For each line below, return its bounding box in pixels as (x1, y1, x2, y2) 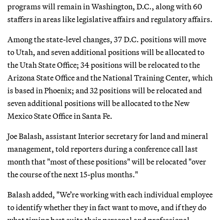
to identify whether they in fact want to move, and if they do (7, 202, 206, 212)
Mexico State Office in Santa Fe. (7, 110, 112, 121)
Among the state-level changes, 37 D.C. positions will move (7, 34, 206, 44)
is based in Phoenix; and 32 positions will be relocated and (7, 85, 202, 95)
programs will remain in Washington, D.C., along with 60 (7, 1, 202, 11)
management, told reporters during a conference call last (7, 143, 198, 154)
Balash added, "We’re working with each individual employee (7, 189, 213, 199)
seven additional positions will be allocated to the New (7, 98, 190, 108)
